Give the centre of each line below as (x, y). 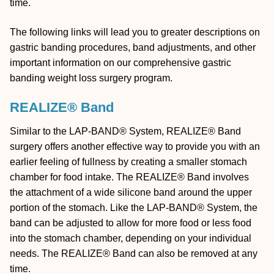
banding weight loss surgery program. (91, 78)
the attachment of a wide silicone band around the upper (131, 192)
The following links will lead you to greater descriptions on (135, 32)
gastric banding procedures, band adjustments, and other (133, 47)
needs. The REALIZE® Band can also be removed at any (134, 253)
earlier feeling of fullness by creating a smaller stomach (128, 161)
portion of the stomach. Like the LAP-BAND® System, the (134, 207)
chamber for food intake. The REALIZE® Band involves (129, 177)
